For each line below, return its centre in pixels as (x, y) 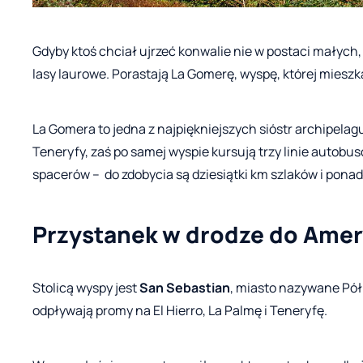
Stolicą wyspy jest (86, 287)
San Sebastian (185, 287)
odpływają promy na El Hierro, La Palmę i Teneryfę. (180, 310)
